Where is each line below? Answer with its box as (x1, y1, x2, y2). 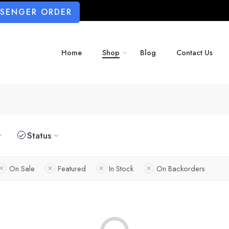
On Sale (9, 163, 35, 174)
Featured (58, 163, 86, 174)
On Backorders (156, 163, 205, 174)
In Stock (109, 163, 133, 174)
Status (27, 129, 51, 142)
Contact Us (176, 47, 213, 58)
